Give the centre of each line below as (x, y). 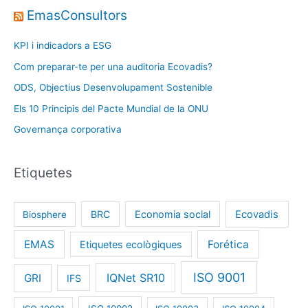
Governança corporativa (68, 129)
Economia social (172, 214)
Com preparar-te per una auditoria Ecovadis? (113, 66)
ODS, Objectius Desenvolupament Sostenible (113, 88)
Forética (229, 245)
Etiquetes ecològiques (131, 245)
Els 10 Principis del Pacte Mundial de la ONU (111, 108)
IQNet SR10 (135, 277)
